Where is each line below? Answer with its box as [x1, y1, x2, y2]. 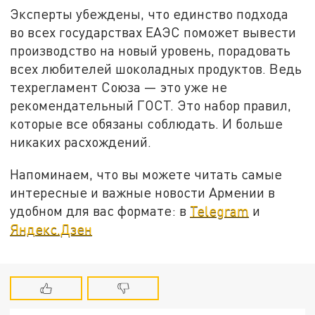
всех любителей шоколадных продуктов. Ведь [10, 60, 302, 77]
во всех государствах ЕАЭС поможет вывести [10, 23, 297, 40]
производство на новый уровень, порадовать [10, 41, 291, 58]
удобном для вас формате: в [10, 202, 191, 219]
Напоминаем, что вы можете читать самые [10, 165, 283, 182]
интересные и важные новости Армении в [10, 184, 276, 200]
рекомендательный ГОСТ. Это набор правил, [10, 96, 292, 113]
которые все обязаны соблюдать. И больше [10, 115, 283, 131]
